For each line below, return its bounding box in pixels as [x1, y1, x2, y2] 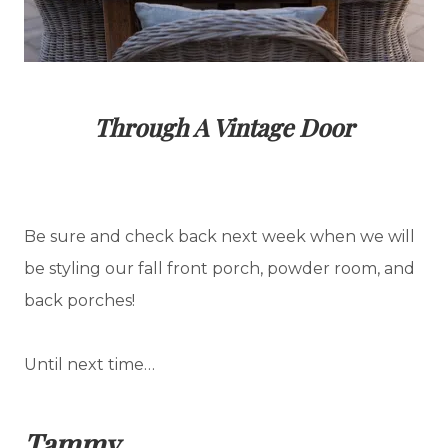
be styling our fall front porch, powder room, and [24, 258, 415, 278]
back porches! [24, 290, 135, 310]
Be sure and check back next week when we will [24, 226, 415, 246]
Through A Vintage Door [94, 110, 354, 143]
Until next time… [24, 354, 155, 374]
